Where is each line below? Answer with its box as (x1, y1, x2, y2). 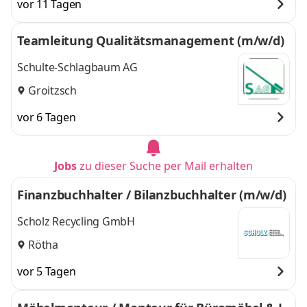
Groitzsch (28, 82, 77, 98)
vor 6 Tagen (17, 110, 76, 125)
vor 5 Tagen (17, 264, 76, 279)
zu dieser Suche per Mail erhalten (79, 158, 253, 173)
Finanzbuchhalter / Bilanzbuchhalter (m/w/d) (17, 186, 286, 203)
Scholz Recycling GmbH (17, 214, 135, 230)
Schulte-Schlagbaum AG (17, 60, 138, 75)
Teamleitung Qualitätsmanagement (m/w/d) (17, 32, 284, 49)
